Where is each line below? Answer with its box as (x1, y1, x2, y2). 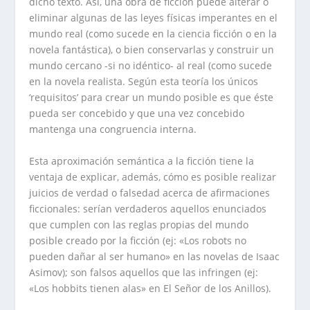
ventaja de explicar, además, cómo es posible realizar (29, 170, 277, 183)
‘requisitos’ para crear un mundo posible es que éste (29, 91, 274, 104)
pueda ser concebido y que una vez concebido (29, 107, 245, 120)
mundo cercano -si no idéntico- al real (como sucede (29, 59, 273, 73)
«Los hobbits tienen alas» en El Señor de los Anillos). (29, 281, 272, 295)
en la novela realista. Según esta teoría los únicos (29, 75, 259, 89)
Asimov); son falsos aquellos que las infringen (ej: (29, 265, 259, 279)
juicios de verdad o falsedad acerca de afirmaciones (29, 185, 271, 199)
